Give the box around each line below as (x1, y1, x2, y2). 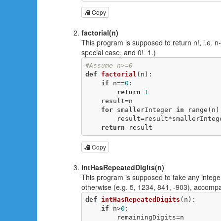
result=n (85, 97, 101, 105)
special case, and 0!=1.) (81, 47, 156, 58)
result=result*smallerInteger (85, 114, 117, 122)
